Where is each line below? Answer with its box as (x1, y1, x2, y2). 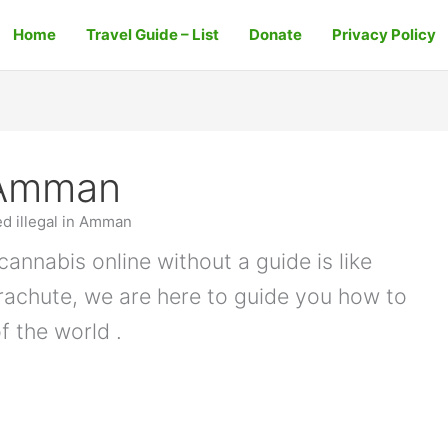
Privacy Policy (331, 25, 436, 44)
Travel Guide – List (85, 25, 219, 44)
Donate (248, 25, 302, 44)
